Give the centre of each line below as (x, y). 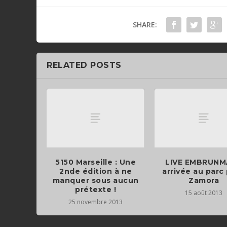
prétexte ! (96, 189)
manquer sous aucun (96, 180)
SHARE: (145, 25)
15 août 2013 (204, 193)
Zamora (204, 180)
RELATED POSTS (84, 65)
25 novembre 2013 (96, 202)
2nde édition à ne (96, 171)
